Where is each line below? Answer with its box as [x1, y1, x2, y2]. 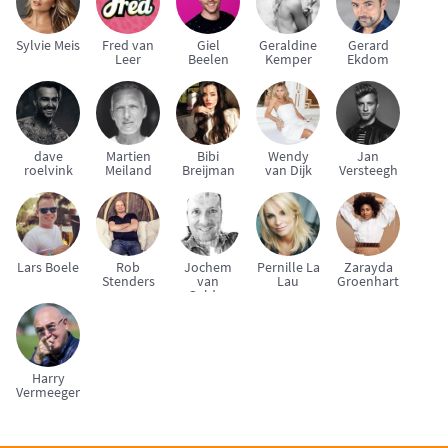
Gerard [347, 36, 389, 55]
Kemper [264, 50, 312, 69]
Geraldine [259, 36, 317, 55]
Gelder [188, 286, 228, 305]
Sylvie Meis [16, 36, 80, 55]
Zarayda [343, 258, 393, 277]
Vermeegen [16, 383, 83, 402]
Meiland [104, 161, 152, 180]
